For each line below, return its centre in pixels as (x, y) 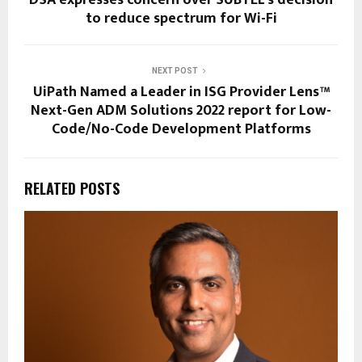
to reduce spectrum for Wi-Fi (181, 18)
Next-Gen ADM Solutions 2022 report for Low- (181, 110)
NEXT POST (175, 70)
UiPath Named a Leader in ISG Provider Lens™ (181, 92)
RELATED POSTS (72, 188)
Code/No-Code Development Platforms (181, 129)
